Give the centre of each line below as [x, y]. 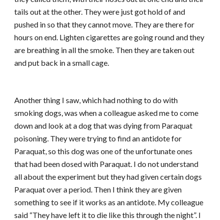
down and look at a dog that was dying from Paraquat [104, 125]
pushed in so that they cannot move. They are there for [105, 24]
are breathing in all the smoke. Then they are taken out [105, 50]
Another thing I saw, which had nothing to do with [96, 100]
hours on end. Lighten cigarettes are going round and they [110, 37]
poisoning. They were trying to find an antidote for [98, 138]
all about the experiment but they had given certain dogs [108, 177]
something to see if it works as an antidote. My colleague [109, 202]
